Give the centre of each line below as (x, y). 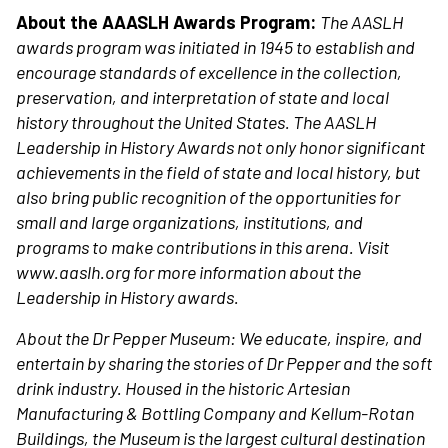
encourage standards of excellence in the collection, (209, 72)
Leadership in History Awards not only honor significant (220, 147)
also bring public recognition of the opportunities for (208, 197)
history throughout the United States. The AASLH (196, 122)
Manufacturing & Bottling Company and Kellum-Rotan (215, 413)
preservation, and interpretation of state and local (202, 97)
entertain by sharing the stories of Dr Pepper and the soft (224, 363)
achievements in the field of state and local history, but (218, 172)
